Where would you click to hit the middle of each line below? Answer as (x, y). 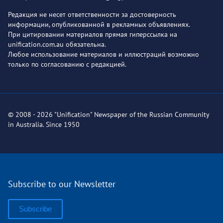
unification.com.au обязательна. (57, 44)
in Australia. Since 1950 (44, 124)
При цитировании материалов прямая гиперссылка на (93, 34)
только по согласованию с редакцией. (67, 64)
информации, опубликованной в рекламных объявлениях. (99, 24)
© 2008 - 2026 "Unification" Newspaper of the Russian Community (109, 114)
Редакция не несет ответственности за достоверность (92, 14)
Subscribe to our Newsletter (62, 184)
